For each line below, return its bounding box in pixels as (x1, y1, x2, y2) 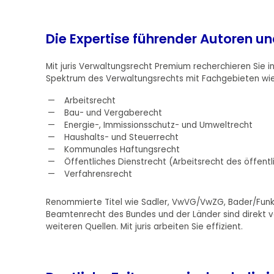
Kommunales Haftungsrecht (64, 143, 180, 155)
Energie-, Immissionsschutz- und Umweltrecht (64, 119, 253, 131)
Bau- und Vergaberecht (64, 106, 162, 119)
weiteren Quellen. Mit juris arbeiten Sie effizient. (45, 220, 243, 232)
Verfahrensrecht (64, 168, 132, 180)
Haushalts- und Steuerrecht (64, 131, 179, 143)
